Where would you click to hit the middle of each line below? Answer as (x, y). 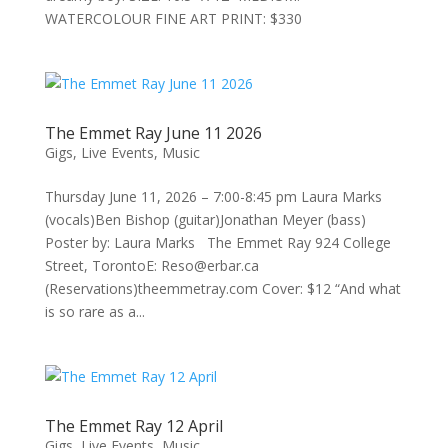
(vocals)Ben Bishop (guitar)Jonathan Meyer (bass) (205, 219)
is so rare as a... (94, 311)
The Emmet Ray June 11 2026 (153, 133)
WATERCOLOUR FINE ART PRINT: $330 (173, 18)
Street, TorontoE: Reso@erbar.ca (151, 265)
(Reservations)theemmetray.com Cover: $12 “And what (222, 288)
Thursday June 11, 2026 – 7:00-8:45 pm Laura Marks (213, 196)
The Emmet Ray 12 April (133, 426)
